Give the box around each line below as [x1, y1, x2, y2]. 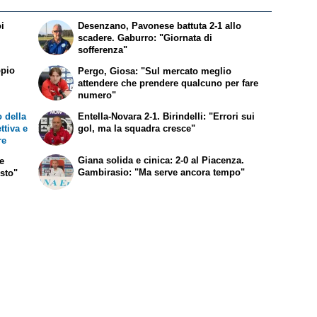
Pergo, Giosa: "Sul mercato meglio [78, 65, 232, 76]
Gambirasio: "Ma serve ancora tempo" [78, 167, 246, 178]
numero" [78, 89, 117, 100]
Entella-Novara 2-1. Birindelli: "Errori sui [78, 110, 255, 122]
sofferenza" [78, 45, 128, 56]
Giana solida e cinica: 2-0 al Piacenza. [78, 155, 245, 166]
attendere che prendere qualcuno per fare [78, 77, 259, 88]
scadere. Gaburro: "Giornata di [78, 33, 213, 44]
